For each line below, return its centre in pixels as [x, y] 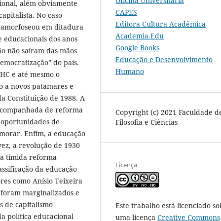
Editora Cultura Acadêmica [161, 24]
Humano [130, 71]
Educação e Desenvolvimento [164, 59]
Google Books [137, 47]
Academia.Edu [140, 36]
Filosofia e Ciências [147, 122]
